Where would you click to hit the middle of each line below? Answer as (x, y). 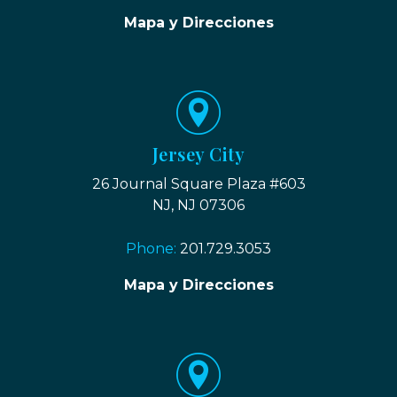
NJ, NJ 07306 (198, 205)
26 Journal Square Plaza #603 (198, 183)
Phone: (153, 248)
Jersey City (198, 153)
